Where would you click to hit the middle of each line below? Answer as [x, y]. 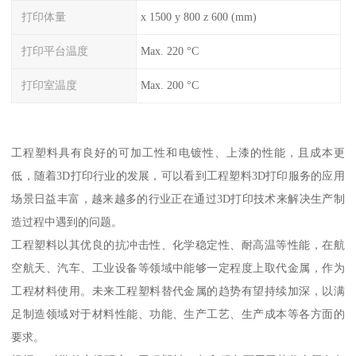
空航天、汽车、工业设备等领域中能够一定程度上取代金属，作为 [178, 267]
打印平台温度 [55, 51]
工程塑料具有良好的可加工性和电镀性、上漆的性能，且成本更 [178, 152]
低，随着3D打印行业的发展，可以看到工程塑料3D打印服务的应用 [178, 175]
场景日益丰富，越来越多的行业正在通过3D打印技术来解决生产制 [178, 198]
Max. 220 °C [169, 51]
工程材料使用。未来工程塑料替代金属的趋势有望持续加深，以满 [178, 290]
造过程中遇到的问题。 [67, 221]
